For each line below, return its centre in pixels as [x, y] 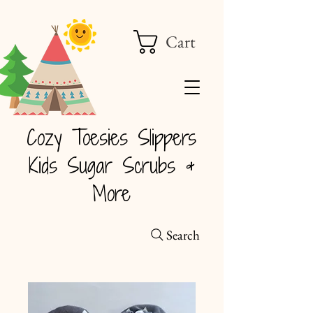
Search [183, 235]
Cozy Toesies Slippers [111, 138]
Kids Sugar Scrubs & [111, 166]
